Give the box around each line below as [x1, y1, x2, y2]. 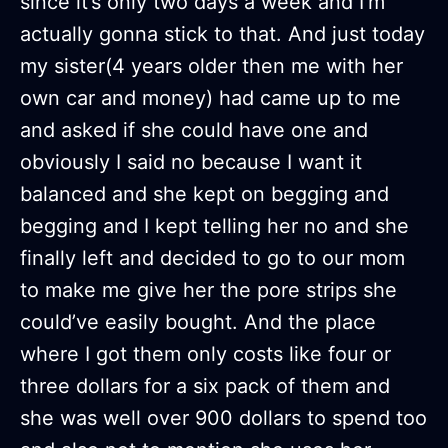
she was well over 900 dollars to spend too [20, 406, 427, 431]
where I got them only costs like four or [20, 342, 391, 367]
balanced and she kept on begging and [20, 182, 389, 207]
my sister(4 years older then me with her [20, 54, 403, 79]
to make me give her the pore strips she [20, 278, 397, 303]
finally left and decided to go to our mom [20, 246, 405, 271]
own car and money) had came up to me [20, 86, 401, 111]
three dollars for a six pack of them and [20, 374, 390, 399]
